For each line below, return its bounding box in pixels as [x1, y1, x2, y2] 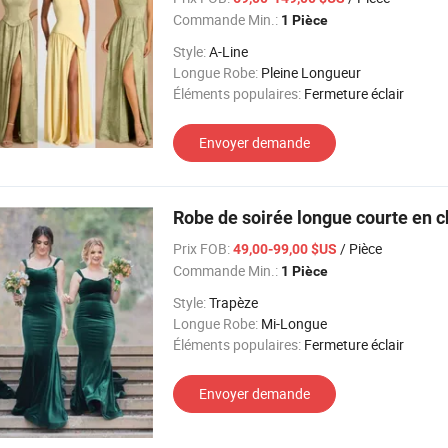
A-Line [209, 42, 248, 61]
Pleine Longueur [261, 63, 361, 82]
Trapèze [209, 293, 258, 312]
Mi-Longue [261, 314, 327, 333]
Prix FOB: [173, 239, 230, 258]
